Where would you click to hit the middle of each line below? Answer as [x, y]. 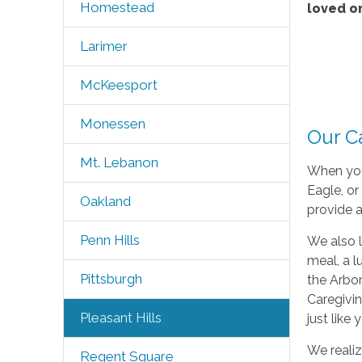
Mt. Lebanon [119, 162]
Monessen [112, 124]
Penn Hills [109, 240]
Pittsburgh [111, 279]
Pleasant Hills [120, 318]
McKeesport [118, 85]
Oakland [105, 201]
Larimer [103, 46]
